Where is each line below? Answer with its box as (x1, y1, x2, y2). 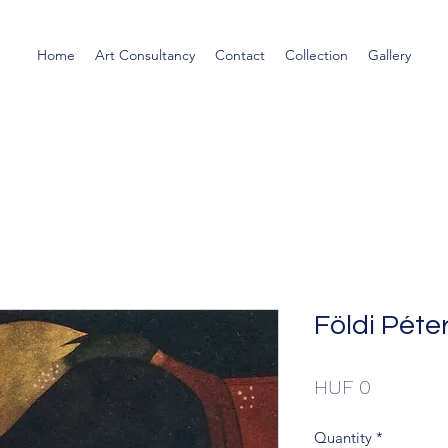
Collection (285, 46, 348, 64)
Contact (215, 46, 265, 64)
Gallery (368, 46, 411, 64)
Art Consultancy (95, 46, 195, 64)
